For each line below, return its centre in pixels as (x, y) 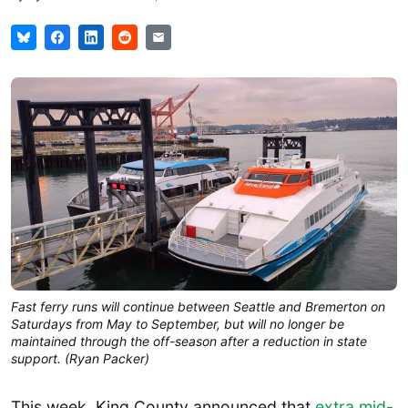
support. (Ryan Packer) (80, 358)
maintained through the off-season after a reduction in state (189, 341)
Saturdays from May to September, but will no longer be (178, 323)
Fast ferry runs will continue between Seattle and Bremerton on (198, 306)
